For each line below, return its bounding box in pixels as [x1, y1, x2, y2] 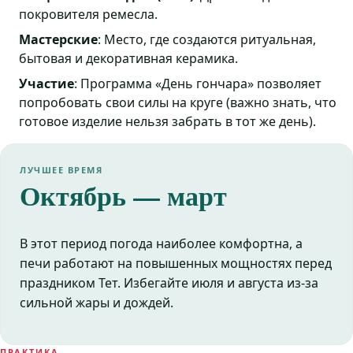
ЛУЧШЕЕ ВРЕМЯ [20, 164, 103, 176]
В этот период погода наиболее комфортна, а [20, 235, 303, 253]
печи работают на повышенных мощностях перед [20, 255, 332, 273]
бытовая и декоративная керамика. [19, 50, 238, 68]
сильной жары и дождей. [20, 294, 173, 312]
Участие [19, 75, 74, 93]
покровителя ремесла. [19, 6, 158, 24]
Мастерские [19, 31, 98, 49]
